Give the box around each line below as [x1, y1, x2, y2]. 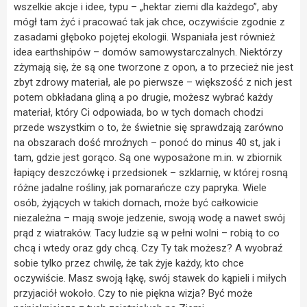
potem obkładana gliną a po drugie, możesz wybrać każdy [14, 90, 273, 103]
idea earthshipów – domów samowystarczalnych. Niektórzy [14, 45, 282, 58]
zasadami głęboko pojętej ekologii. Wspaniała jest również [14, 30, 275, 43]
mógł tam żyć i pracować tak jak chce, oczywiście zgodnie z [14, 15, 285, 28]
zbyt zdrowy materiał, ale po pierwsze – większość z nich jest [14, 75, 292, 88]
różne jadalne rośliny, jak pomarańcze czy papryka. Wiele [14, 181, 267, 194]
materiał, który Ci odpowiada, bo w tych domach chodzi [14, 106, 263, 119]
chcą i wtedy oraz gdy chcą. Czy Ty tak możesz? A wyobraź [14, 241, 282, 254]
